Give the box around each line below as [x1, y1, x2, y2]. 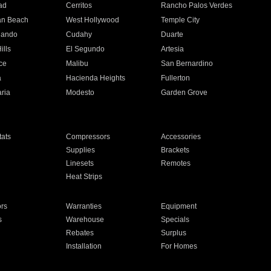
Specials [161, 215, 190, 224]
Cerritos [65, 1, 92, 10]
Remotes [161, 159, 191, 168]
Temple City [161, 16, 200, 24]
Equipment [161, 202, 197, 211]
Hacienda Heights [65, 74, 125, 82]
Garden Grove [161, 88, 208, 97]
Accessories [161, 132, 201, 141]
